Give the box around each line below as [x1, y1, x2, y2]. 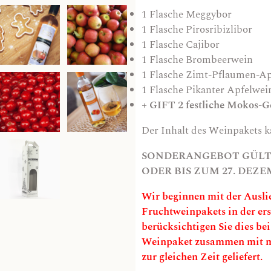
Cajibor [186, 37, 220, 53]
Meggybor [186, 7, 232, 23]
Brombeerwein [186, 52, 253, 68]
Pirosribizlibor [186, 22, 252, 38]
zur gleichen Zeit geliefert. [142, 249, 263, 266]
